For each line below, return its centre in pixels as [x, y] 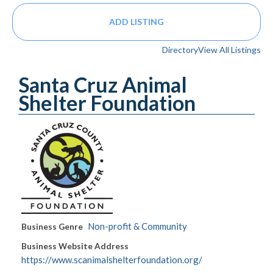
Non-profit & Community [137, 226]
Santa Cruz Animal [103, 85]
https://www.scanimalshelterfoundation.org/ [112, 260]
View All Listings [229, 50]
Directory [180, 50]
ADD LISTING [136, 22]
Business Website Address [75, 246]
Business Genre [52, 227]
